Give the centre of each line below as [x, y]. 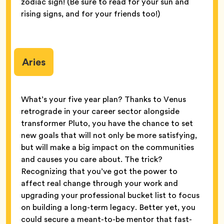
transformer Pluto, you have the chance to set [107, 123]
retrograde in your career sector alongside [100, 111]
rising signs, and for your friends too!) [90, 13]
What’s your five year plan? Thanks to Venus [103, 99]
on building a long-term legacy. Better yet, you [108, 207]
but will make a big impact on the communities [107, 147]
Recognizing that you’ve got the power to [99, 171]
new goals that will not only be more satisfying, [109, 135]
